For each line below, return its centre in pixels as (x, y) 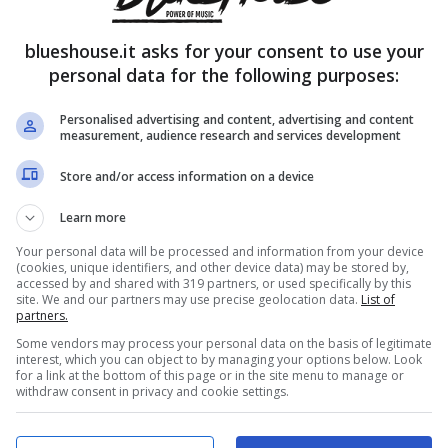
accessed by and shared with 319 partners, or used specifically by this (213, 283)
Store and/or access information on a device (187, 176)
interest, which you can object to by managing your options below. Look (219, 359)
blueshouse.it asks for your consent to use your (224, 51)
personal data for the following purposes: (224, 75)
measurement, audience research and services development (230, 135)
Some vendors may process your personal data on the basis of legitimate (224, 343)
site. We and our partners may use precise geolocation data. (188, 299)
